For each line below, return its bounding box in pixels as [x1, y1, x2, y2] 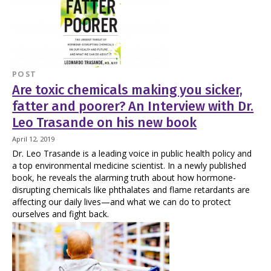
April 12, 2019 [12, 134, 55, 144]
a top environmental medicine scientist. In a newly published [12, 159, 247, 171]
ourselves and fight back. [12, 207, 109, 220]
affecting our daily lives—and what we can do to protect [12, 195, 232, 207]
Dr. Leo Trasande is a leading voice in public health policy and [12, 147, 252, 159]
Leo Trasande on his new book [12, 114, 197, 131]
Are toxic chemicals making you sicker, [12, 82, 243, 98]
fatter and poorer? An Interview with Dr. [12, 98, 254, 114]
